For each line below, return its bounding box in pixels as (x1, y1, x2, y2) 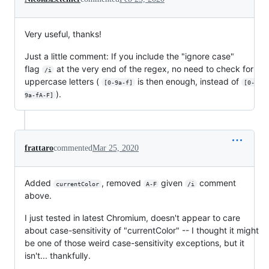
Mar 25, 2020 (92, 143, 139, 153)
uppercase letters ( (25, 76, 101, 86)
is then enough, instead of (134, 76, 241, 86)
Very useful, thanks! (25, 28, 101, 39)
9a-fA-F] (25, 91, 53, 98)
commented (53, 143, 92, 153)
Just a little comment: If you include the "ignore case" (25, 50, 234, 61)
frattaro (25, 143, 53, 153)
